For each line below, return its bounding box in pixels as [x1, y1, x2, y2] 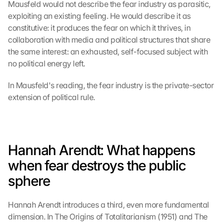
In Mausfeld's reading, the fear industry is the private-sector [8, 80, 214, 90]
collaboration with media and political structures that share [8, 35, 211, 45]
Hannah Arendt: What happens [8, 142, 195, 159]
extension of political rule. [8, 92, 95, 102]
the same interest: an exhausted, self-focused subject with [8, 47, 208, 56]
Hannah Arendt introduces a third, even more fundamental [8, 200, 209, 210]
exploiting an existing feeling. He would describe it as [8, 11, 191, 21]
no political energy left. [8, 58, 86, 68]
